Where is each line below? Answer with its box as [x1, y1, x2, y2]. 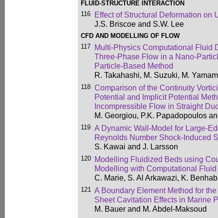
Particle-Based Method [94, 61, 173, 70]
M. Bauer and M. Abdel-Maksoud [94, 204, 207, 213]
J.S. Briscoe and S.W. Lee [94, 19, 184, 28]
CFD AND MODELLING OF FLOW [81, 32, 180, 39]
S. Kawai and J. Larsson [94, 142, 178, 151]
